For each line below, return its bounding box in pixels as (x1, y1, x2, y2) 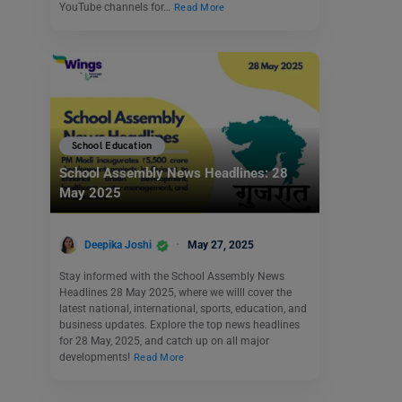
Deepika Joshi (84, 238, 152, 251)
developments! (59, 351, 133, 364)
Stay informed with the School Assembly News (59, 270, 284, 284)
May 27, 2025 (188, 238, 254, 251)
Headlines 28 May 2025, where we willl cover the (59, 286, 292, 300)
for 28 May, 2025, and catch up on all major (59, 335, 269, 348)
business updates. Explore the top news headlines (59, 319, 300, 332)
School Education (72, 140, 153, 153)
